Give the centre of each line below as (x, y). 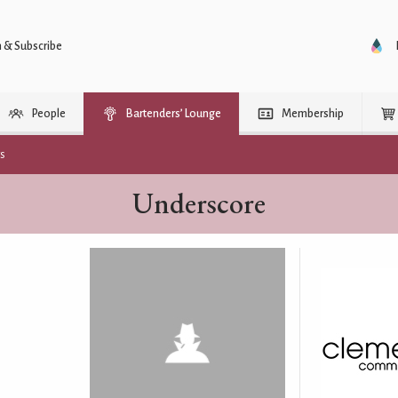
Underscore (199, 203)
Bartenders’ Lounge (174, 114)
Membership (313, 114)
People (49, 114)
